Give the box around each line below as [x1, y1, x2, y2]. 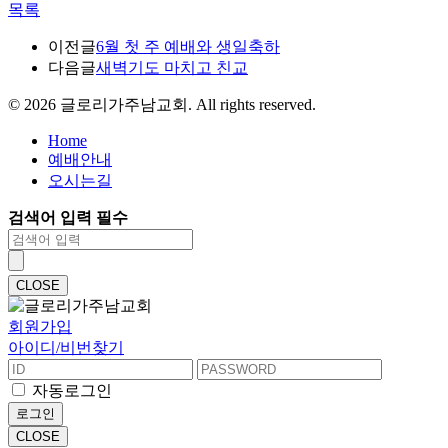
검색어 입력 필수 [8, 208, 128, 226]
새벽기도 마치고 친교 [96, 58, 248, 76]
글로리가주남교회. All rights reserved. [56, 95, 316, 113]
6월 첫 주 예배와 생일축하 [96, 37, 280, 55]
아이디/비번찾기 [8, 338, 124, 356]
